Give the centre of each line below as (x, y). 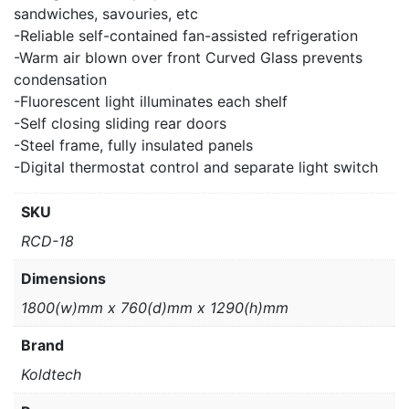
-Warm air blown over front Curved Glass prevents (188, 58)
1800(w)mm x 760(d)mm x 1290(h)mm (155, 308)
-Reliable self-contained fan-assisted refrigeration (186, 36)
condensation (60, 80)
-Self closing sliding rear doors (120, 124)
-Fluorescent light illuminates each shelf (151, 102)
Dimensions (63, 279)
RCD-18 (47, 241)
